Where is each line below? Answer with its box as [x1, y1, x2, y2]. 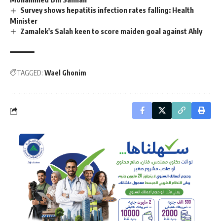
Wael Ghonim [44, 69, 86, 77]
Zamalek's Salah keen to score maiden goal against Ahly [20, 26, 203, 36]
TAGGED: [17, 69, 43, 77]
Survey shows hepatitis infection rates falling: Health [20, 5, 194, 14]
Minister [10, 16, 37, 25]
